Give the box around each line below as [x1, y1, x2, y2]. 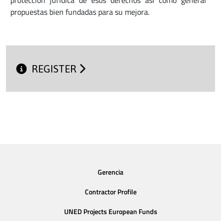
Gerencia [98, 167, 123, 178]
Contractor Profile [84, 186, 137, 198]
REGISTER [32, 63, 79, 75]
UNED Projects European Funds [64, 206, 157, 217]
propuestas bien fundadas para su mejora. [10, 5, 150, 18]
